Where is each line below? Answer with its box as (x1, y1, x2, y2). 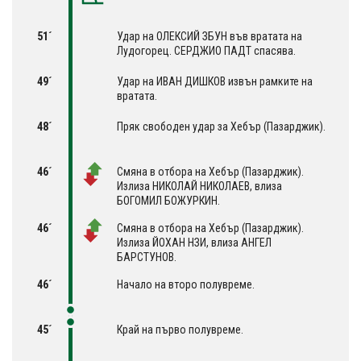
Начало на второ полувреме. (117, 277, 255, 291)
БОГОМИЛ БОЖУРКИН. (117, 193, 220, 207)
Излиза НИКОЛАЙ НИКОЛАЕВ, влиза (117, 179, 282, 193)
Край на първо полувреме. (117, 322, 243, 336)
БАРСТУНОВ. (117, 250, 176, 263)
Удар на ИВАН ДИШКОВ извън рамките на (117, 74, 313, 88)
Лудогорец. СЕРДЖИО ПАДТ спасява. (117, 44, 296, 57)
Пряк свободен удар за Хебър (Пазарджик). (117, 119, 326, 133)
